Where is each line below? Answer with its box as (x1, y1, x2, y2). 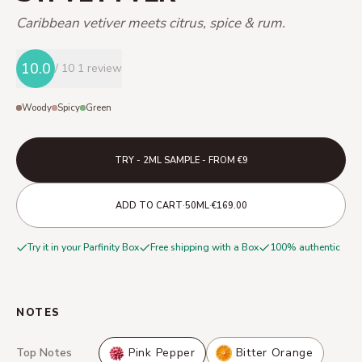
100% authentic (270, 241, 340, 254)
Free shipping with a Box (150, 241, 259, 254)
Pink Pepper (128, 345, 196, 360)
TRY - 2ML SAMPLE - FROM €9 (114, 154, 248, 166)
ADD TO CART (115, 199, 183, 212)
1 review (78, 61, 122, 76)
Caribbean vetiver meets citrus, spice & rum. (16, 14, 285, 32)
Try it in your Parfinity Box (27, 241, 139, 254)
